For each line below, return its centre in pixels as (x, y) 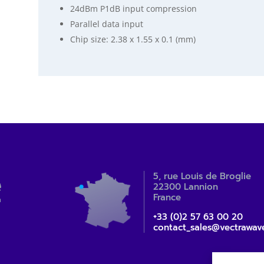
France (167, 198)
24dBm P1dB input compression (133, 8)
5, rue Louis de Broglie (202, 176)
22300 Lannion (185, 187)
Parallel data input (106, 24)
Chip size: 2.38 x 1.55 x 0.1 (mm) (133, 39)
